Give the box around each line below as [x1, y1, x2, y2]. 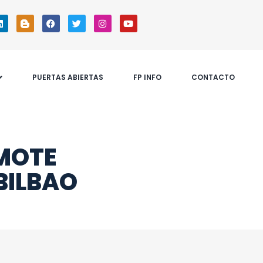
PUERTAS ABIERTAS [32, 72, 104, 82]
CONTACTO [191, 72, 235, 82]
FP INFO [133, 72, 162, 82]
